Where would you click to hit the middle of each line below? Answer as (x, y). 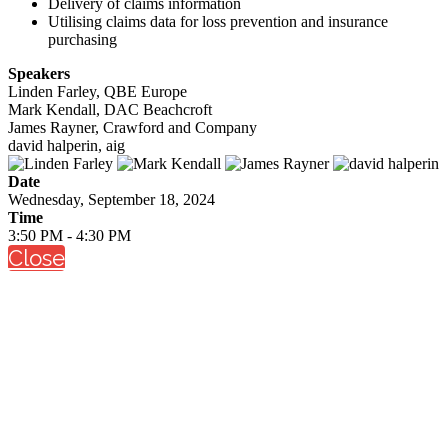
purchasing (82, 39)
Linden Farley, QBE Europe (97, 91)
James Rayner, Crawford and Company (132, 127)
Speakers (39, 73)
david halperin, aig (66, 145)
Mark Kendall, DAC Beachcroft (110, 109)
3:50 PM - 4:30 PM (69, 235)
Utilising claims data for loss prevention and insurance (218, 21)
